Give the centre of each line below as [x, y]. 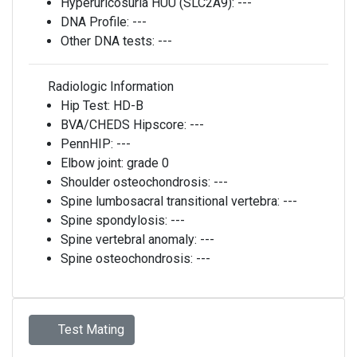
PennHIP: [88, 144]
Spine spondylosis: [116, 220]
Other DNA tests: [109, 41]
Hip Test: [87, 106]
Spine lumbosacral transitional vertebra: [172, 201]
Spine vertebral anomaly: [130, 239]
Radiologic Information [109, 86]
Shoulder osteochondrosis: [137, 182]
